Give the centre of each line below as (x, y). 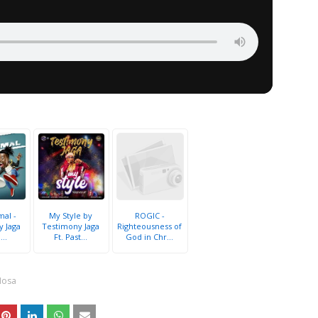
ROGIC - (149, 215)
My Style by (71, 215)
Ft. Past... (71, 237)
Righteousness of (149, 226)
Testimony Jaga (71, 226)
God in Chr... (149, 237)
